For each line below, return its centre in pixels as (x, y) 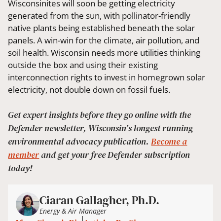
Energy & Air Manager (73, 211)
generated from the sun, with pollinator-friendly (99, 15)
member (24, 155)
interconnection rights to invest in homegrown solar (107, 77)
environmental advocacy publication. (80, 142)
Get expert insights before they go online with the (100, 115)
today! (21, 168)
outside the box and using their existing (83, 65)
